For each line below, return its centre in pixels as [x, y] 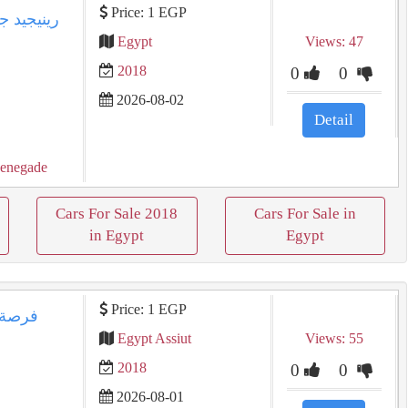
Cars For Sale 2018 [117, 214]
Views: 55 [334, 338]
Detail [334, 120]
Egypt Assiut [154, 338]
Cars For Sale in [305, 214]
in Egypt [117, 235]
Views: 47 [334, 41]
